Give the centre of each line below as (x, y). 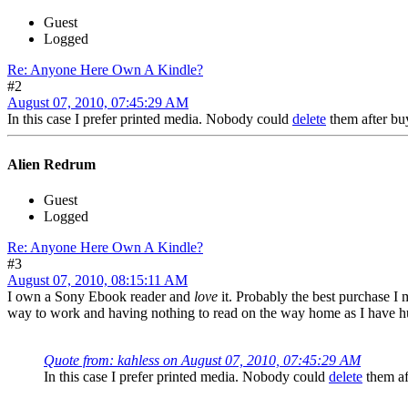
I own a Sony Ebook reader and (101, 296)
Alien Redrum (51, 164)
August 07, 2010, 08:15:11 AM (97, 280)
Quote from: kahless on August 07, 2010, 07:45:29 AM (202, 360)
